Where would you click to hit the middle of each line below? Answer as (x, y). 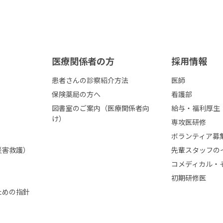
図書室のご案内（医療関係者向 (101, 108)
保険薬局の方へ (76, 94)
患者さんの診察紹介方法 (90, 80)
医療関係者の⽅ (83, 61)
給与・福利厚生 (196, 108)
